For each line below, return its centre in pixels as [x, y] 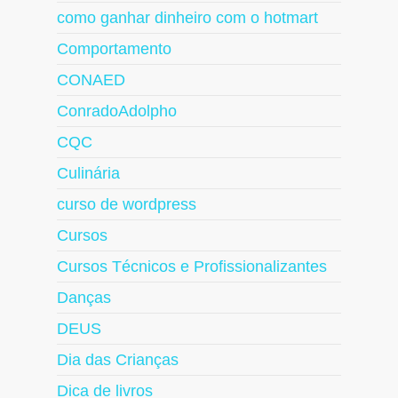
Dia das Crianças [118, 360]
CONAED [91, 80]
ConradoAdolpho [117, 111]
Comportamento [114, 49]
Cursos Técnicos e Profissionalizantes [192, 267]
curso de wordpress [127, 205]
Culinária [88, 174]
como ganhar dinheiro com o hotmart [187, 18]
